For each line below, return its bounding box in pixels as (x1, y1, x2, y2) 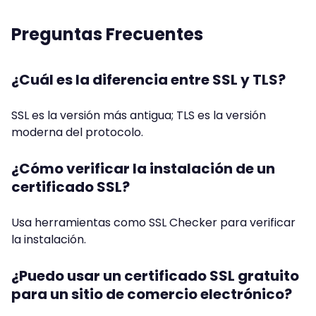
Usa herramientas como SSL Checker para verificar (11, 214, 296, 231)
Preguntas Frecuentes (11, 23, 203, 47)
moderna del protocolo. (11, 124, 143, 141)
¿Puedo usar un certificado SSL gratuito (11, 266, 299, 286)
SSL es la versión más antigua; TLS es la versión (11, 107, 266, 124)
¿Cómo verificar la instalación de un (11, 159, 275, 179)
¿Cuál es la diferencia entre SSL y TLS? (11, 70, 286, 90)
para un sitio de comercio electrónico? (11, 284, 292, 305)
